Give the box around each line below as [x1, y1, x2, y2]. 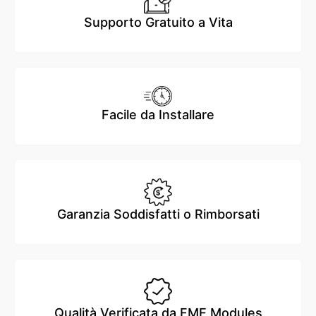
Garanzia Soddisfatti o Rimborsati [56, 206, 260, 221]
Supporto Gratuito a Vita [83, 14, 233, 30]
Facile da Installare [102, 107, 214, 123]
